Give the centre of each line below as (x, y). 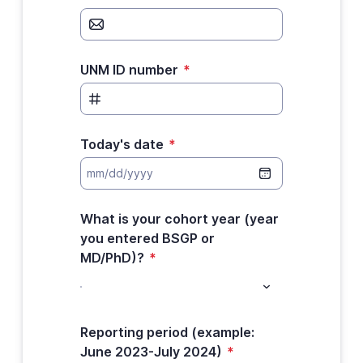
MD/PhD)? (112, 258)
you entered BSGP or (147, 238)
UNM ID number (129, 70)
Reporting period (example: (167, 332)
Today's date (122, 144)
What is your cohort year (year (179, 219)
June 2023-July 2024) (151, 352)
